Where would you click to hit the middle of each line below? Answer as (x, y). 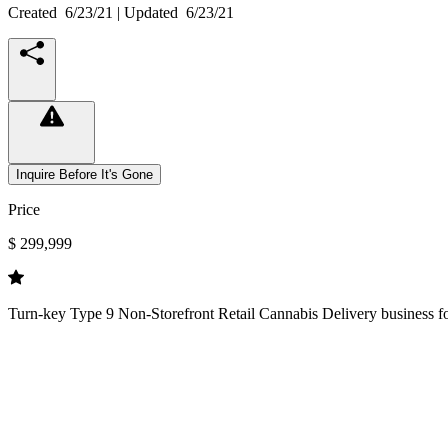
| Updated (149, 12)
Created (36, 12)
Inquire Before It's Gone (84, 174)
